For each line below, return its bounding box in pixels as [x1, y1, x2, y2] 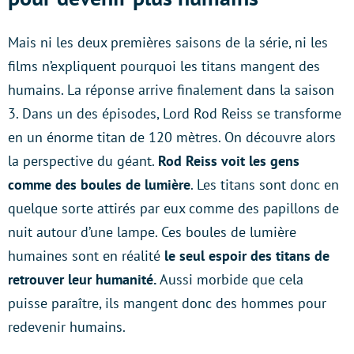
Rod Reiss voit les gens [158, 151, 299, 170]
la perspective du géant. [8, 151, 158, 170]
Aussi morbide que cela [156, 269, 303, 288]
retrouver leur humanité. [8, 269, 156, 288]
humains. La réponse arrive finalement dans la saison [8, 80, 334, 99]
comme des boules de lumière [8, 175, 190, 194]
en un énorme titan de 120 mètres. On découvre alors [8, 127, 336, 146]
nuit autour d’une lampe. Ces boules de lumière [8, 222, 296, 241]
